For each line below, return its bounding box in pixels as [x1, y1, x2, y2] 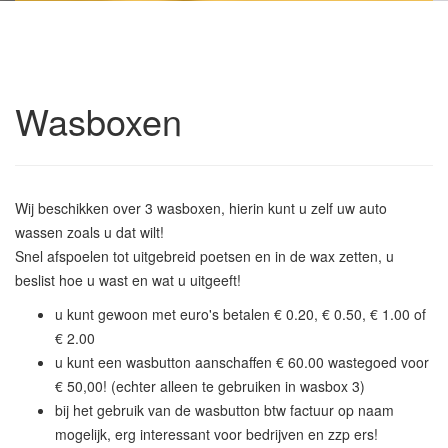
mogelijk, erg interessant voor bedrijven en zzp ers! [55, 424, 378, 444]
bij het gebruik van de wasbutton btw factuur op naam [55, 400, 394, 420]
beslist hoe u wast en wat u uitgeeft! [15, 270, 241, 290]
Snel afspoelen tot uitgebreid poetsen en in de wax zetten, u [15, 246, 394, 266]
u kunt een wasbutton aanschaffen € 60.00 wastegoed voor [55, 352, 429, 372]
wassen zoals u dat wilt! [15, 222, 164, 242]
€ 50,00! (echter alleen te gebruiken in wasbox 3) [55, 376, 365, 396]
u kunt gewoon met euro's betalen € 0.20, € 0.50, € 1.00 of [55, 304, 426, 324]
